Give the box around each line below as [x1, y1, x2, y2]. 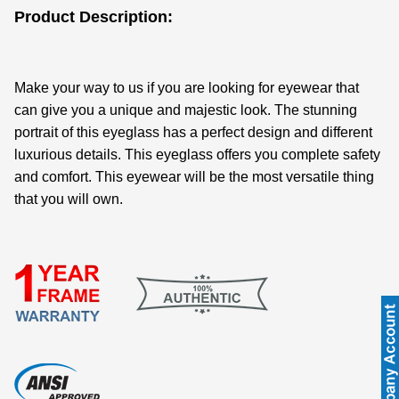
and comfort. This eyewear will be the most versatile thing [14, 168, 374, 184]
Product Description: [14, 7, 173, 26]
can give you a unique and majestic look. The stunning [14, 102, 357, 118]
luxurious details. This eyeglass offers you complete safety [14, 146, 380, 162]
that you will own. [14, 191, 123, 207]
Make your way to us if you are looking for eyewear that [14, 79, 359, 95]
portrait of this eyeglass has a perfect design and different [14, 124, 372, 140]
